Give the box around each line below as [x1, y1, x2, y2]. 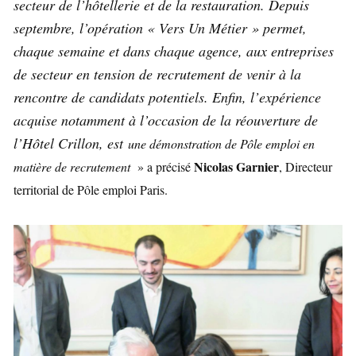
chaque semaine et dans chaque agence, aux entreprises [14, 41, 334, 60]
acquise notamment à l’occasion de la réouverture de [14, 110, 318, 130]
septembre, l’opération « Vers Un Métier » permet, [14, 18, 307, 37]
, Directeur [279, 158, 332, 175]
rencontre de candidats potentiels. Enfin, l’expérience [14, 87, 321, 106]
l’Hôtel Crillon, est [14, 133, 128, 153]
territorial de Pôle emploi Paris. [14, 181, 168, 198]
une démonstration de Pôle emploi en [128, 135, 315, 152]
